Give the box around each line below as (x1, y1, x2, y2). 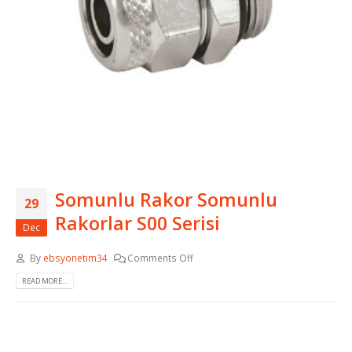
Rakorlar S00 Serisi (55, 211, 220, 236)
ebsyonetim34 (42, 251, 108, 264)
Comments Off (127, 251, 194, 264)
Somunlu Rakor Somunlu (55, 187, 277, 213)
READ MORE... (22, 275, 68, 286)
